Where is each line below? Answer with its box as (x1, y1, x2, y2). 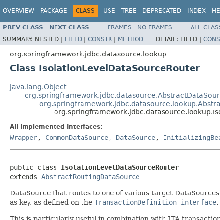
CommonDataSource (45, 133, 108, 141)
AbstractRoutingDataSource (41, 172, 139, 181)
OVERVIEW (3, 7, 34, 14)
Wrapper (10, 133, 37, 141)
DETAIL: (156, 35, 180, 43)
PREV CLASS (3, 24, 43, 31)
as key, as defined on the (10, 198, 94, 206)
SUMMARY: (3, 35, 35, 43)
